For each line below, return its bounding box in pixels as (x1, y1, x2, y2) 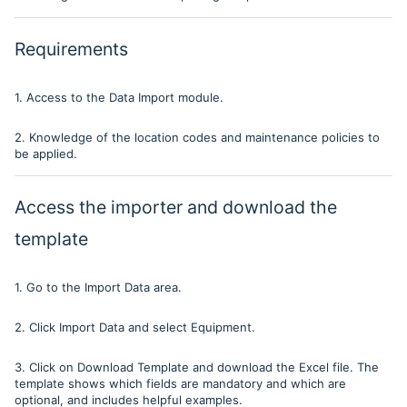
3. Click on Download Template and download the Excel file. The (15, 359, 379, 374)
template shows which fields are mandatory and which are (15, 375, 346, 391)
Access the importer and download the (15, 195, 337, 218)
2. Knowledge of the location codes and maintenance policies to (15, 129, 380, 144)
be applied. (15, 145, 77, 161)
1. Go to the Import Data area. (15, 279, 182, 294)
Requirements (15, 37, 128, 60)
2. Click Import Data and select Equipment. (15, 319, 255, 334)
